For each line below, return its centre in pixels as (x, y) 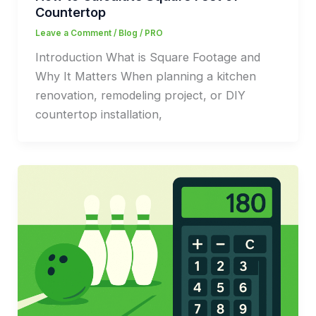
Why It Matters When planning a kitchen (145, 77)
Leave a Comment (73, 34)
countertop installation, (98, 115)
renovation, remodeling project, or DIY (140, 96)
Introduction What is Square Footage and (147, 57)
